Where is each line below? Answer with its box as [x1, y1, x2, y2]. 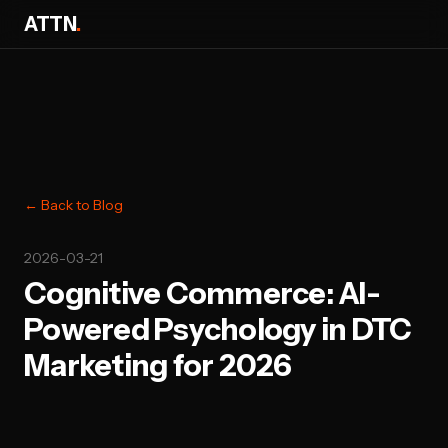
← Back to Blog [24, 196, 123, 214]
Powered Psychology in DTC [24, 311, 412, 348]
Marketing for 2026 [24, 347, 292, 384]
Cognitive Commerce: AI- [24, 275, 380, 312]
